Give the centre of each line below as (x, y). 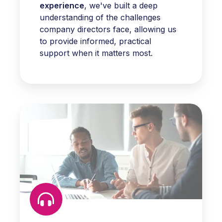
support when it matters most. (97, 53)
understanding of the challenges (100, 17)
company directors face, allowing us (108, 29)
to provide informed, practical (95, 41)
